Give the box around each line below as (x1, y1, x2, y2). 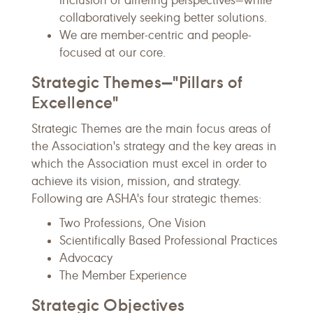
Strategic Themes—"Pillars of (31, 71, 243, 93)
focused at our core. (59, 45, 168, 60)
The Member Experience (59, 268, 187, 283)
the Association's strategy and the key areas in (31, 138, 277, 154)
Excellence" (31, 92, 119, 113)
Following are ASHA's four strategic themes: (31, 191, 261, 206)
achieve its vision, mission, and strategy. (31, 173, 241, 189)
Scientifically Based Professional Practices (59, 233, 277, 248)
